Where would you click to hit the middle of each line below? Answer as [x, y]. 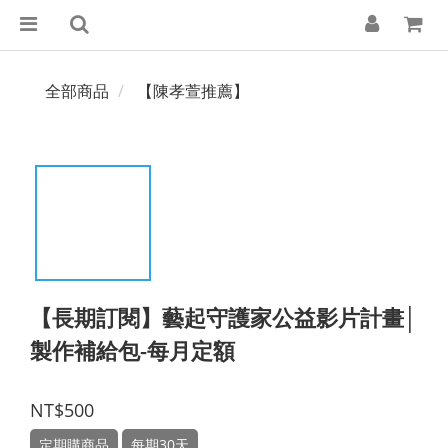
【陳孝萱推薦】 [193, 91]
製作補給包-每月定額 [132, 350]
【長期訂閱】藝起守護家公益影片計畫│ [224, 317]
